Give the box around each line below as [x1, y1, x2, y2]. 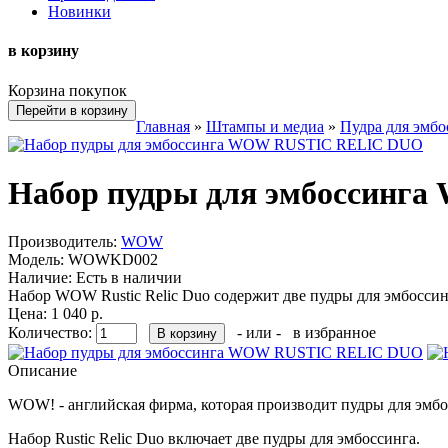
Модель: [8, 251, 64, 269]
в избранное [293, 324, 376, 342]
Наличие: [8, 269, 72, 287]
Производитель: [8, 233, 117, 251]
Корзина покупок [8, 81, 127, 99]
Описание [8, 362, 77, 380]
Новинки [48, 3, 111, 20]
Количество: [8, 324, 96, 342]
